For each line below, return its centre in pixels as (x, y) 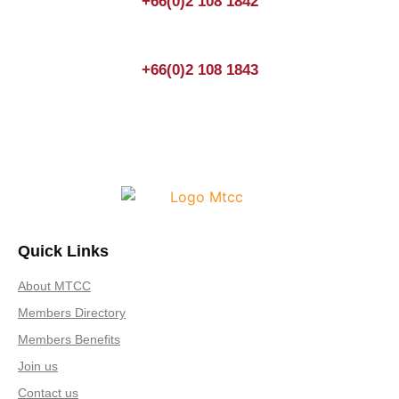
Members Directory (72, 312)
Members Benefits (69, 339)
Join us (38, 366)
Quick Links (63, 251)
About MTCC (54, 285)
